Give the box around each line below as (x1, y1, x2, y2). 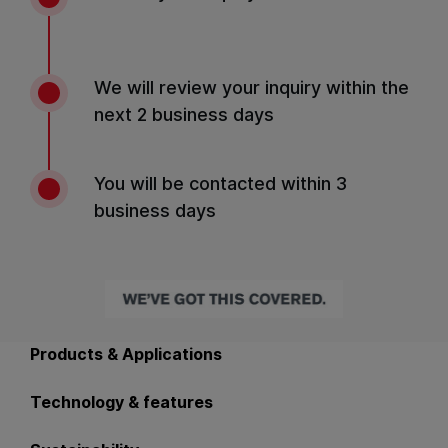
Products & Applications (30, 344, 222, 364)
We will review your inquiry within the (94, 77, 409, 98)
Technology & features (30, 392, 213, 412)
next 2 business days (94, 104, 274, 125)
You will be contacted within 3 (94, 173, 347, 194)
